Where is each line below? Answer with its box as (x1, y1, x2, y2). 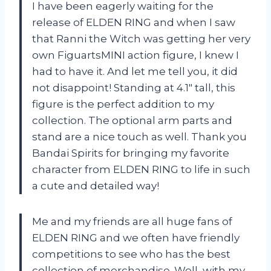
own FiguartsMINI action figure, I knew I (32, 49, 239, 62)
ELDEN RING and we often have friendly (32, 232, 240, 244)
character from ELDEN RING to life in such (32, 163, 250, 176)
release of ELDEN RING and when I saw (32, 16, 235, 29)
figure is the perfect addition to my (32, 98, 214, 111)
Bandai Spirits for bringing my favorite (32, 147, 229, 160)
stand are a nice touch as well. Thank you (32, 131, 247, 143)
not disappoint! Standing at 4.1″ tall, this (32, 82, 235, 94)
